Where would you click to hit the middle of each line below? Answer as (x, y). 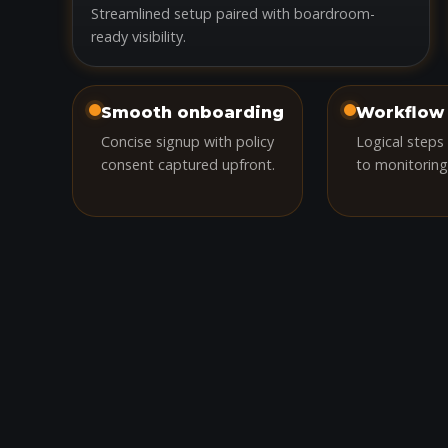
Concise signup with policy (187, 141)
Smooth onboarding (192, 112)
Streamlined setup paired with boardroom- (233, 13)
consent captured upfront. (188, 164)
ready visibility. (138, 36)
